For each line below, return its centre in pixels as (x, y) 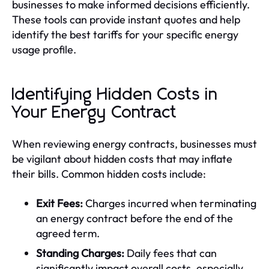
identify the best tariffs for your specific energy (125, 34)
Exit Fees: (59, 203)
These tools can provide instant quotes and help (126, 19)
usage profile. (44, 49)
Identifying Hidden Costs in (115, 95)
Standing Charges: (80, 253)
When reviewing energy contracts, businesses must (134, 144)
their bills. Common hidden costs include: (109, 174)
